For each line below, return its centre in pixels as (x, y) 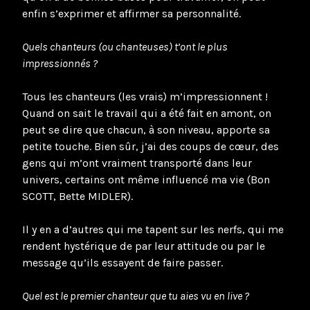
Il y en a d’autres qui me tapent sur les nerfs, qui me (153, 229)
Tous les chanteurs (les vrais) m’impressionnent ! (145, 96)
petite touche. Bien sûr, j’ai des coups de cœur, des (151, 146)
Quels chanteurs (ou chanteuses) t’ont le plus (125, 46)
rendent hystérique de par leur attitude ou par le (144, 246)
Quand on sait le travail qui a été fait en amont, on (147, 113)
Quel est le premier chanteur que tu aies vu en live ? (136, 295)
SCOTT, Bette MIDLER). (77, 196)
